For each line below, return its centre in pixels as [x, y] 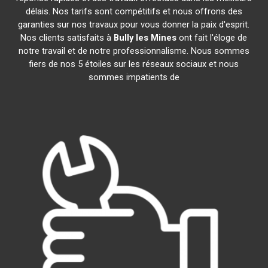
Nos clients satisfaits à [67, 38]
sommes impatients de [134, 77]
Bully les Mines [145, 38]
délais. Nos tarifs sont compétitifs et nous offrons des [134, 11]
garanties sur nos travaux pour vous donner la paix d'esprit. [134, 25]
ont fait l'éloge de [212, 38]
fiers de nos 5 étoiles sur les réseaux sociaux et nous [134, 64]
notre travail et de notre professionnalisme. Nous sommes [134, 51]
